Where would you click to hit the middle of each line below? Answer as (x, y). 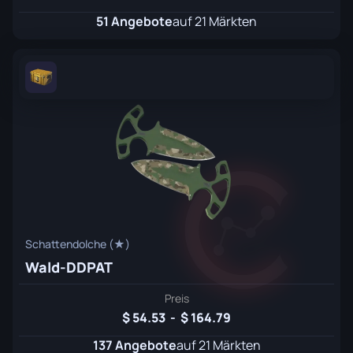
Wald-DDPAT (69, 267)
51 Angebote (134, 21)
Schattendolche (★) (78, 244)
